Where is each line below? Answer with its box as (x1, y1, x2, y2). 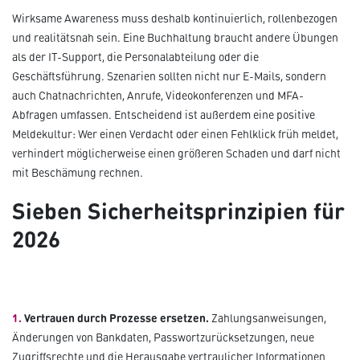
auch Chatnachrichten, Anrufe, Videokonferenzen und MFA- (12, 88, 304, 104)
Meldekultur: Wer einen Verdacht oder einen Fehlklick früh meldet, (12, 126, 338, 142)
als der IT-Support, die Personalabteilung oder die (12, 49, 259, 65)
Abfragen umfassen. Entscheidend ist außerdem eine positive (12, 107, 315, 123)
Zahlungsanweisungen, (211, 310, 326, 326)
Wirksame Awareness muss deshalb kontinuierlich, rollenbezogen (12, 10, 337, 27)
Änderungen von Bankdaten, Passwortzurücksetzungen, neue (12, 329, 314, 346)
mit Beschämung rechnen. (12, 165, 143, 181)
